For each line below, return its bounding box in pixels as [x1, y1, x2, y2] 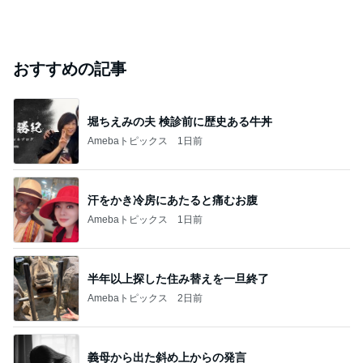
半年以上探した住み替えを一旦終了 [88, 271, 269, 285]
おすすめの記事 [13, 60, 126, 78]
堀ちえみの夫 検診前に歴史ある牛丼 [88, 114, 272, 128]
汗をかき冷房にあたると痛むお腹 [88, 193, 258, 207]
